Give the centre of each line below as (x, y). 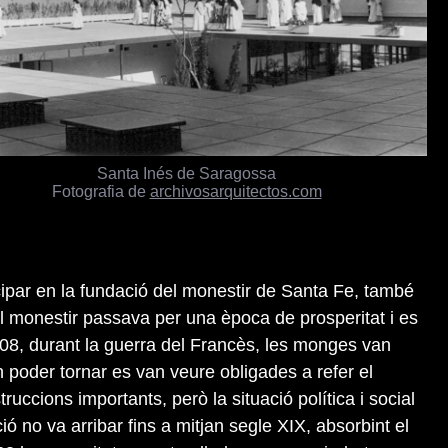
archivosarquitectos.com (235, 191)
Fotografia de (100, 191)
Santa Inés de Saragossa (186, 173)
